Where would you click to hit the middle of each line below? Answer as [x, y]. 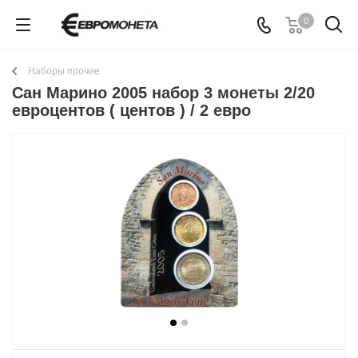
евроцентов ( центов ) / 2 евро [131, 110]
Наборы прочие [64, 71]
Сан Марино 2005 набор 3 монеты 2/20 [163, 93]
